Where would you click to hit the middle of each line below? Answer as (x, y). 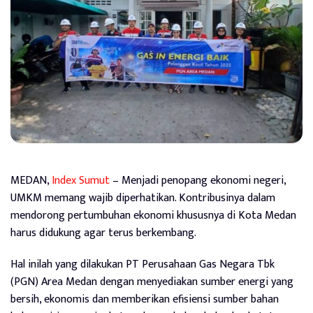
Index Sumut (81, 180)
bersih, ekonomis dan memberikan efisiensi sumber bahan (145, 299)
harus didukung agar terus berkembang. (103, 233)
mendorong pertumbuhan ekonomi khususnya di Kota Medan (153, 215)
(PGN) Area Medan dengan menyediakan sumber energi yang (152, 282)
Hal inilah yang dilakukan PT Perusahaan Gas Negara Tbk (143, 264)
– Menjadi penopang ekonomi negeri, (198, 180)
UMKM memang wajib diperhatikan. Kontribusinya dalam (143, 198)
